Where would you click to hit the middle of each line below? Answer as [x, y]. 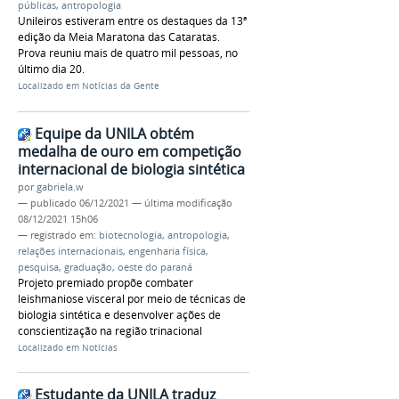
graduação [88, 267]
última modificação [188, 203]
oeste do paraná [155, 267]
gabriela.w [60, 187]
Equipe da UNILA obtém [114, 133]
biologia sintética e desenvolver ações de [119, 314]
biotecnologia [130, 235]
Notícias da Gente [121, 86]
